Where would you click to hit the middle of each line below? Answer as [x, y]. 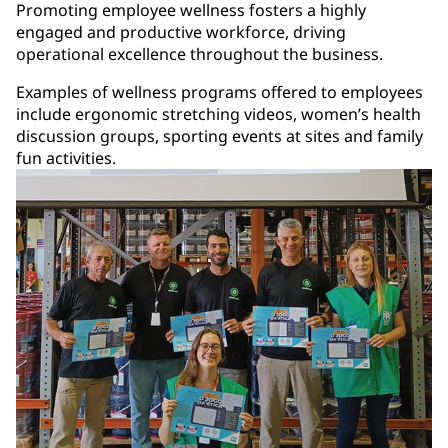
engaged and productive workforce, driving [181, 31]
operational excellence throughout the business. [199, 53]
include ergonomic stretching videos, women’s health [218, 113]
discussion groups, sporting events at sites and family [219, 135]
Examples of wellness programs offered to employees [219, 91]
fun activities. [66, 157]
